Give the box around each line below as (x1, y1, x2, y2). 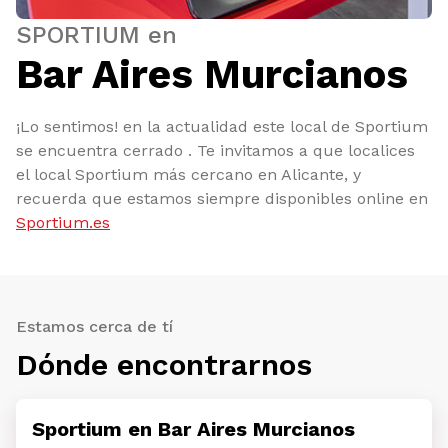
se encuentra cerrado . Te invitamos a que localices (16, 141, 415, 160)
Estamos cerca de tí (16, 317, 173, 336)
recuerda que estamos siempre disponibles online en (16, 189, 428, 208)
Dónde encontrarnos (16, 347, 312, 382)
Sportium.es (16, 213, 110, 232)
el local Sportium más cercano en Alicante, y (16, 165, 361, 184)
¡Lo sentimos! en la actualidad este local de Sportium (16, 117, 428, 136)
